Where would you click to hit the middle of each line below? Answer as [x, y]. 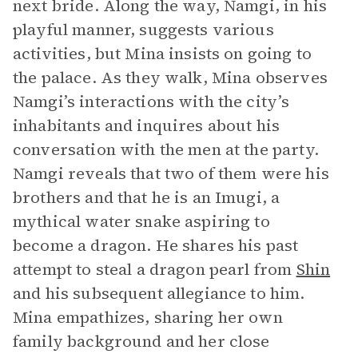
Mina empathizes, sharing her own [148, 317]
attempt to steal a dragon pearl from [155, 269]
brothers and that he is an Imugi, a [147, 197]
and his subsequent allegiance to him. [159, 293]
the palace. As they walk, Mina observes [170, 78]
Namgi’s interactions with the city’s [151, 101]
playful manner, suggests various [143, 30]
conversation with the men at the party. [166, 149]
